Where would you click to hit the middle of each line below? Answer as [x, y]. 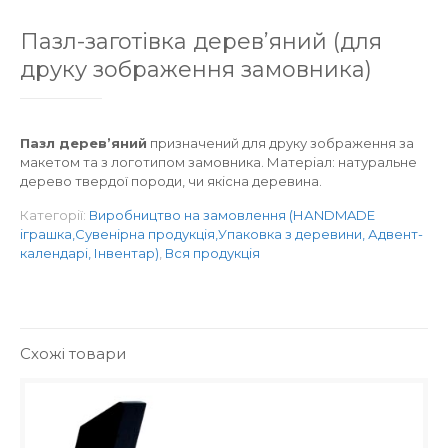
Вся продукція [212, 253]
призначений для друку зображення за [280, 143]
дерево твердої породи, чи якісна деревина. [171, 181]
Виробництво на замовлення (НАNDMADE [232, 215]
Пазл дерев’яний [83, 143]
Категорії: [54, 215]
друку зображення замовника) [196, 69]
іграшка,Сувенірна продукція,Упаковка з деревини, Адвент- [221, 234]
